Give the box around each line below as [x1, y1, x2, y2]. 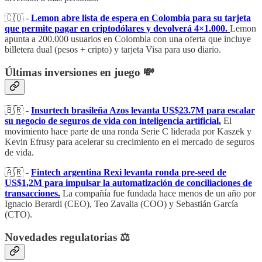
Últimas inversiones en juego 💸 [5, 65, 154, 78]
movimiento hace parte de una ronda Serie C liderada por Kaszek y [5, 126, 251, 137]
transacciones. [5, 188, 60, 199]
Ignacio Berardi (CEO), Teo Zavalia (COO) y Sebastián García [5, 199, 238, 209]
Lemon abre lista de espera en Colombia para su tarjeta [31, 13, 251, 23]
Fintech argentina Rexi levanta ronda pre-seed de [31, 167, 226, 178]
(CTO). [5, 209, 32, 220]
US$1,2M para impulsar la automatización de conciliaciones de [5, 178, 252, 188]
